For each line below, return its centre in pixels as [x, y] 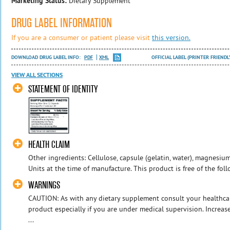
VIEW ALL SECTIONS [37, 75]
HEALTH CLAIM [49, 145]
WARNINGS [44, 185]
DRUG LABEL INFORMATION [62, 23]
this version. [171, 37]
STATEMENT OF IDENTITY [63, 89]
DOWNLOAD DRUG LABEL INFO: [47, 57]
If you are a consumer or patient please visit [82, 37]
